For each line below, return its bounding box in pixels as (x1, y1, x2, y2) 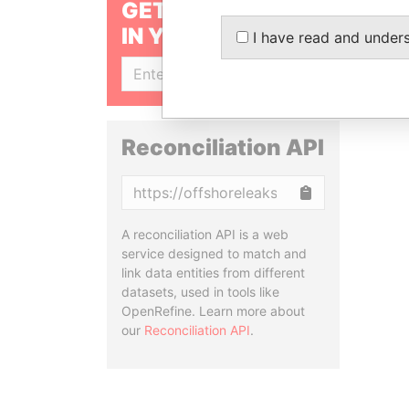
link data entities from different (121, 265, 305, 280)
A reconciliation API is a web (121, 226, 288, 242)
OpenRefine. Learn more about (121, 303, 305, 319)
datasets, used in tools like (121, 284, 279, 299)
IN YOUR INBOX (121, 23, 285, 49)
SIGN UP (260, 66, 313, 82)
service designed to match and (121, 246, 307, 261)
